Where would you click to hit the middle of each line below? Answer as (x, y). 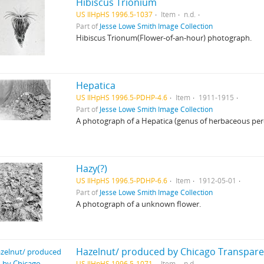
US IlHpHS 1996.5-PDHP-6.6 (122, 180)
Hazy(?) (92, 169)
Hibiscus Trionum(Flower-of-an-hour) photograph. (164, 38)
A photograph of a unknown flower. (139, 204)
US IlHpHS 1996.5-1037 (115, 14)
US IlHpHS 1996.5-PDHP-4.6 (122, 97)
